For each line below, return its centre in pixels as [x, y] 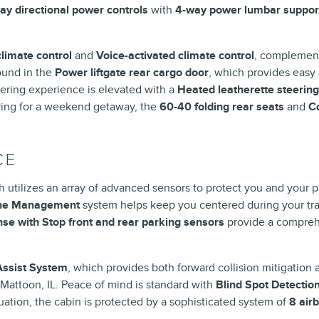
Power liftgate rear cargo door [132, 72]
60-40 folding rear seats [222, 106]
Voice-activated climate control [175, 55]
